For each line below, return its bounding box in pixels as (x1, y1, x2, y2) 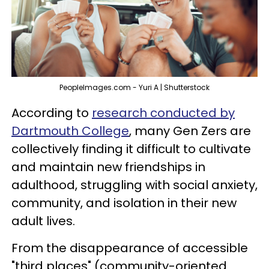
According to (11, 104, 92, 122)
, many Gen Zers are (129, 122, 251, 140)
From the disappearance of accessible (11, 240, 248, 257)
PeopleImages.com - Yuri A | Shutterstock (59, 82, 210, 93)
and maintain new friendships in (11, 159, 205, 176)
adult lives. (11, 213, 75, 230)
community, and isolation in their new (11, 195, 237, 212)
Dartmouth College (11, 122, 129, 140)
